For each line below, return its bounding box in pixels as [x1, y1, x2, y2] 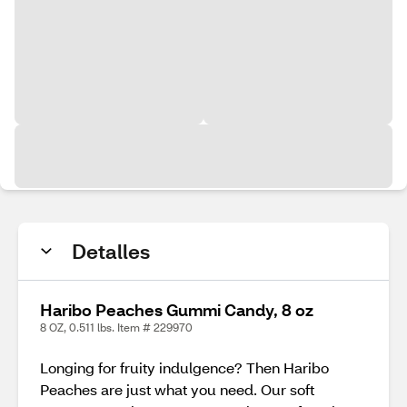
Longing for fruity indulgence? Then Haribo [40, 358, 329, 377]
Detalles [72, 238, 150, 264]
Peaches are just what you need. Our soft [40, 380, 314, 399]
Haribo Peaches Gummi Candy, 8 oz [40, 299, 313, 321]
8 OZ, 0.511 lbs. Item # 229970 [40, 321, 193, 334]
